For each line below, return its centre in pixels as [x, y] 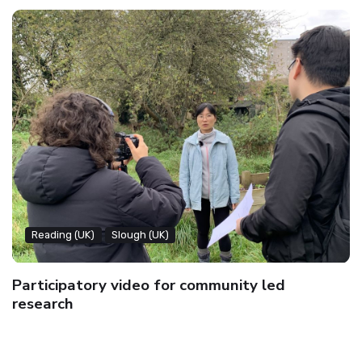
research [43, 303]
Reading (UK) [63, 235]
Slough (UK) [140, 235]
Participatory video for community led [149, 285]
